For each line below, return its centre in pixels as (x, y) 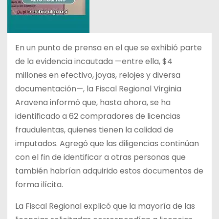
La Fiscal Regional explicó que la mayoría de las (105, 206)
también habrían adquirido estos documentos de (109, 171)
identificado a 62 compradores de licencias (98, 116)
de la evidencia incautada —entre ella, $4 (94, 61)
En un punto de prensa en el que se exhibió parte (109, 48)
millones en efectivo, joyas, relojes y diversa (98, 75)
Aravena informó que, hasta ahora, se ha (93, 102)
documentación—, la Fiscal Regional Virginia (98, 89)
